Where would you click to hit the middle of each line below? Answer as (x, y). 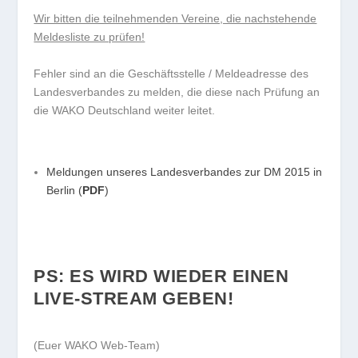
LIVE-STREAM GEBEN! (134, 299)
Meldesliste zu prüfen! (89, 37)
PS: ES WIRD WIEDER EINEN (161, 276)
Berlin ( (65, 191)
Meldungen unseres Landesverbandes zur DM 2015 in (185, 172)
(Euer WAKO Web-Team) (97, 345)
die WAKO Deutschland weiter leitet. (125, 110)
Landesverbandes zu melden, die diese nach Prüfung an (177, 91)
